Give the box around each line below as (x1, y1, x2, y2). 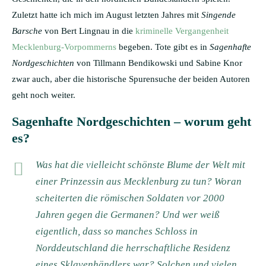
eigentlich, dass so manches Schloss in (36, 225, 198, 237)
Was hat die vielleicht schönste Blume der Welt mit (36, 159, 245, 170)
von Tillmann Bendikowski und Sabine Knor (74, 58, 242, 68)
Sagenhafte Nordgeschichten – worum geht (12, 113, 251, 129)
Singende (201, 9, 236, 20)
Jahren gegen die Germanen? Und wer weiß (36, 208, 220, 220)
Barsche (12, 26, 42, 36)
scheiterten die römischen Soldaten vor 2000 (36, 192, 224, 204)
